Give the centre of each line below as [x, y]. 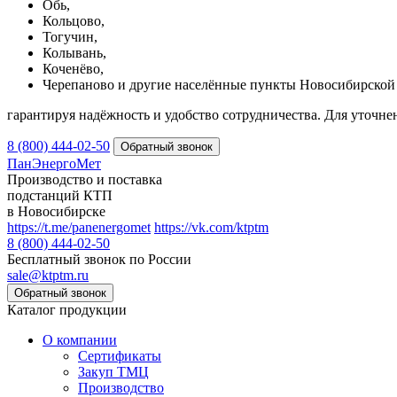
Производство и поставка [85, 179]
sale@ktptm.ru [48, 275]
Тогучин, [70, 37]
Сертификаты [120, 356]
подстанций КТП [60, 195]
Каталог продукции [67, 310]
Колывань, [74, 53]
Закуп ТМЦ [113, 372]
